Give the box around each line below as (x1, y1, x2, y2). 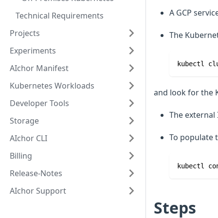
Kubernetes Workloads (10, 80, 94, 91)
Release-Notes (10, 168, 62, 179)
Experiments (10, 45, 56, 56)
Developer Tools (10, 98, 69, 109)
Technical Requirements (16, 10, 104, 21)
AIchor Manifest (10, 63, 69, 73)
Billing (10, 150, 32, 161)
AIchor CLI (10, 133, 47, 144)
